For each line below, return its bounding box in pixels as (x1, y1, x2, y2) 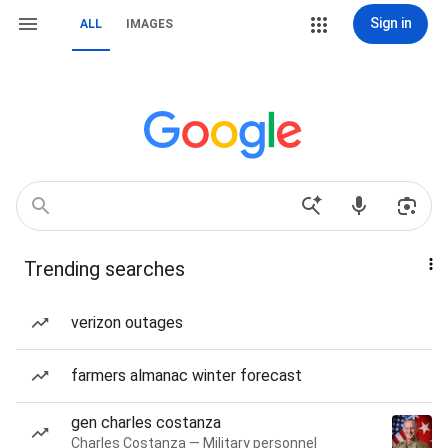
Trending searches (24, 257, 185, 281)
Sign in (369, 15, 412, 31)
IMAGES (126, 17, 173, 31)
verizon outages (71, 313, 183, 332)
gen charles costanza (71, 413, 221, 432)
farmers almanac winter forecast (71, 366, 302, 385)
